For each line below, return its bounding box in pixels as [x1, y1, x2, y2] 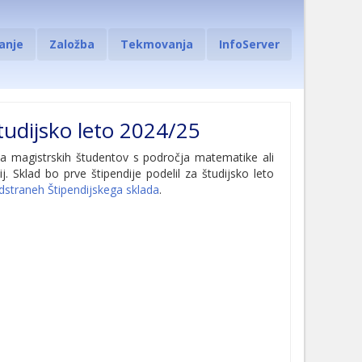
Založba [49, 36, 95, 52]
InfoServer [219, 36, 280, 52]
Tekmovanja [120, 36, 193, 52]
